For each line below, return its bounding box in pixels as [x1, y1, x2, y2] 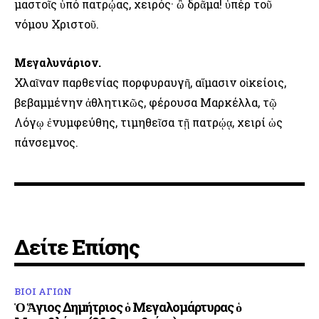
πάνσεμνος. [14, 135, 81, 150]
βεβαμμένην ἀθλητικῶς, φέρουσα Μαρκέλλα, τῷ [14, 95, 277, 110]
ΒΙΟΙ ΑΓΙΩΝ [14, 285, 72, 298]
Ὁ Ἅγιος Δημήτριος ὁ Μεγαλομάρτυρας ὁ [14, 298, 241, 316]
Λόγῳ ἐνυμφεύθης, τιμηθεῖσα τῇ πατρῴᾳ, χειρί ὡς [14, 115, 283, 130]
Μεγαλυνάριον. [14, 55, 101, 70]
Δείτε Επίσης [14, 233, 140, 261]
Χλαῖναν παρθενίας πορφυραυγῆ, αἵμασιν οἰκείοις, [14, 75, 286, 90]
